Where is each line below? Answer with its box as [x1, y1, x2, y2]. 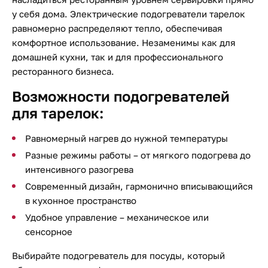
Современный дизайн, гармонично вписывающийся [25, 181, 253, 191]
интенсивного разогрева [25, 164, 133, 175]
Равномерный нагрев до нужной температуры [25, 133, 228, 144]
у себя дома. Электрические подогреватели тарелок [12, 8, 245, 19]
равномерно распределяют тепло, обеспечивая [12, 23, 223, 33]
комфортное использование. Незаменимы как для [12, 37, 236, 48]
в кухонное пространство [25, 195, 136, 206]
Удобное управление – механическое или [25, 212, 209, 223]
